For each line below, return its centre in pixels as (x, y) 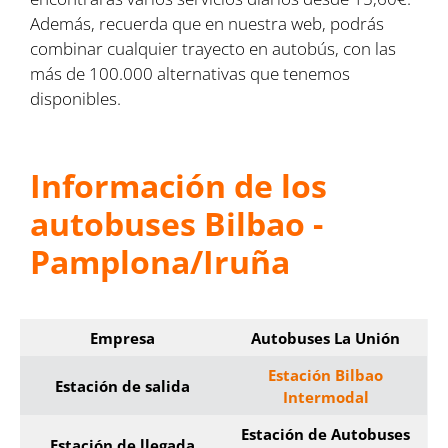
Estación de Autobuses (325, 433)
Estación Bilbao (325, 374)
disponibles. (75, 98)
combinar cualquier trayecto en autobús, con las (213, 48)
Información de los (178, 185)
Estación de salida (122, 385)
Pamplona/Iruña (160, 261)
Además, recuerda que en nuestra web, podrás (207, 23)
